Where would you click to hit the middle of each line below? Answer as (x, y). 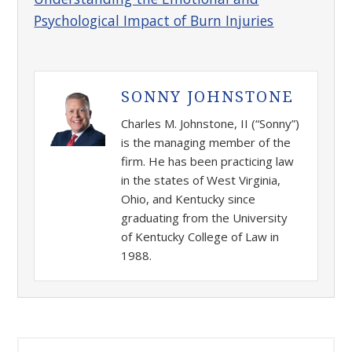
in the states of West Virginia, (201, 180)
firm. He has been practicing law (208, 161)
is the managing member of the (206, 142)
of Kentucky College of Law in (200, 236)
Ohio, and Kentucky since (189, 199)
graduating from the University (205, 218)
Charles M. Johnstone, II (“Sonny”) (211, 123)
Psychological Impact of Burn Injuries (154, 20)
